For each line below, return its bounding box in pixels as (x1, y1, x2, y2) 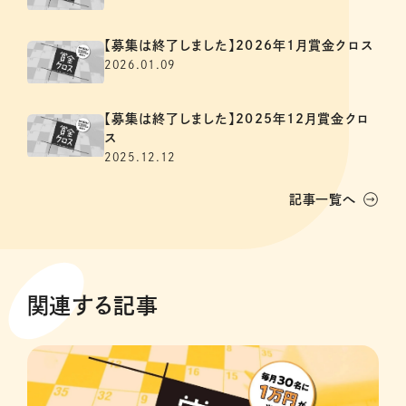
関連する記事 (27, 294, 159, 316)
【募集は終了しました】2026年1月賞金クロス (104, 38, 373, 52)
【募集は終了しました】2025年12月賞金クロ (104, 111, 370, 125)
